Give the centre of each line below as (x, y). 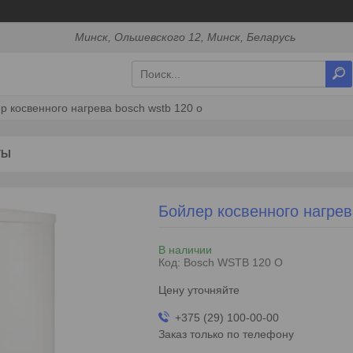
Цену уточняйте (199, 290)
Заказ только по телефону (226, 334)
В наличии (185, 249)
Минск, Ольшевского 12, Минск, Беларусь (186, 37)
